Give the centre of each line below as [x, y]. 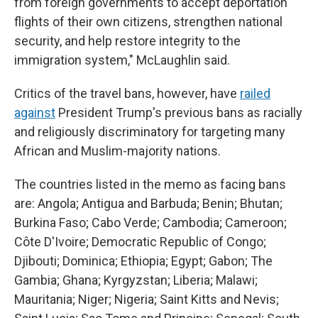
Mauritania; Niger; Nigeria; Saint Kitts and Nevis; [147, 299]
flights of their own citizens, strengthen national [148, 22]
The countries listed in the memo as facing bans [150, 184]
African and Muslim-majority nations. [117, 151]
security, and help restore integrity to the [127, 41]
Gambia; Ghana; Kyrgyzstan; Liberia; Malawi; [136, 280]
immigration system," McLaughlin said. [122, 60]
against [35, 113]
